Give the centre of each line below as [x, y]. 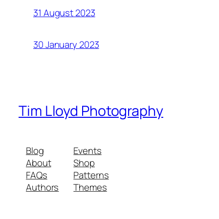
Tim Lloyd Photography [91, 110]
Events [88, 151]
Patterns [91, 175]
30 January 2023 [66, 45]
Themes [90, 187]
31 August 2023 [64, 13]
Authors [43, 187]
